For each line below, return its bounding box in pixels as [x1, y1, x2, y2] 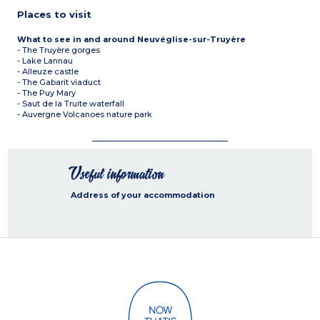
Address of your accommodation [71, 190, 215, 200]
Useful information [71, 167, 164, 181]
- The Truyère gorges [17, 45, 101, 55]
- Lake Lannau [17, 56, 74, 66]
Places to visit [17, 9, 92, 20]
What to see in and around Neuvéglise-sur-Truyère [17, 34, 246, 44]
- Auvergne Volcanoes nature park [17, 109, 153, 119]
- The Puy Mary [17, 88, 76, 98]
